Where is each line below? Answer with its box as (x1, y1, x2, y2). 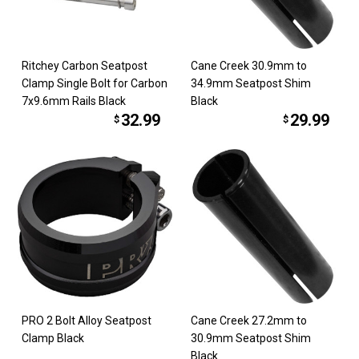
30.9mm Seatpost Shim (191, 331, 311, 345)
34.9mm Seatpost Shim (191, 77, 311, 91)
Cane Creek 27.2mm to (191, 313, 307, 327)
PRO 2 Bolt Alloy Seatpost (22, 313, 152, 327)
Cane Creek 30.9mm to (191, 59, 307, 73)
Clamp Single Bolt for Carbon (22, 77, 168, 91)
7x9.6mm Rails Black (22, 95, 127, 108)
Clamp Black (22, 331, 85, 345)
